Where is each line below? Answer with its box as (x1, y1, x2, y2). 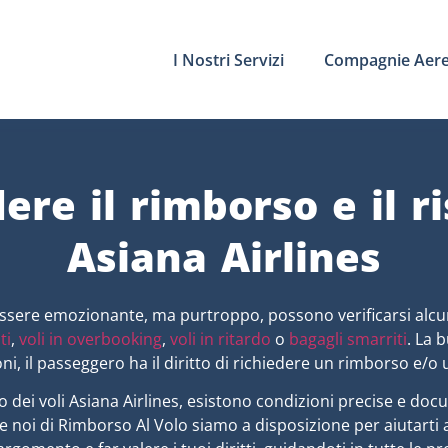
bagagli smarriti (289, 328, 407, 350)
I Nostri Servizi (172, 48, 284, 71)
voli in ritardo (170, 328, 271, 350)
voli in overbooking (19, 328, 162, 350)
